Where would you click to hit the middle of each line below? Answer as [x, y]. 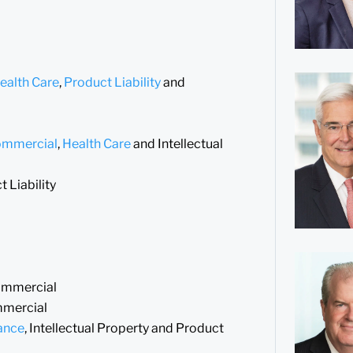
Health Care [97, 143]
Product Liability [112, 82]
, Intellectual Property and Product [124, 328]
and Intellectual [177, 143]
